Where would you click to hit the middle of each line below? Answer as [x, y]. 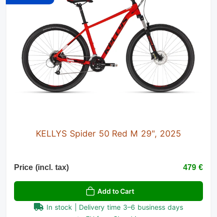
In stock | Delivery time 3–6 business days [115, 207]
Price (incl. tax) [41, 168]
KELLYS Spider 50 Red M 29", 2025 [108, 134]
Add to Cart [116, 191]
